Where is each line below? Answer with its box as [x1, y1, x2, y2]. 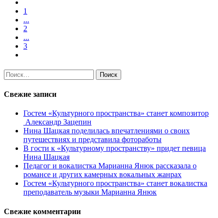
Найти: [3, 69, 27, 77]
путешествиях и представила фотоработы [23, 135, 162, 144]
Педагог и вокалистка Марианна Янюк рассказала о [23, 162, 197, 170]
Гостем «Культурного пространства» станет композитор [23, 109, 209, 118]
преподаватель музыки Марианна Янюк [23, 188, 157, 197]
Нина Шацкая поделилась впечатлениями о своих [23, 127, 190, 135]
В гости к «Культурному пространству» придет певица [23, 144, 206, 153]
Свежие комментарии [4, 207, 81, 216]
